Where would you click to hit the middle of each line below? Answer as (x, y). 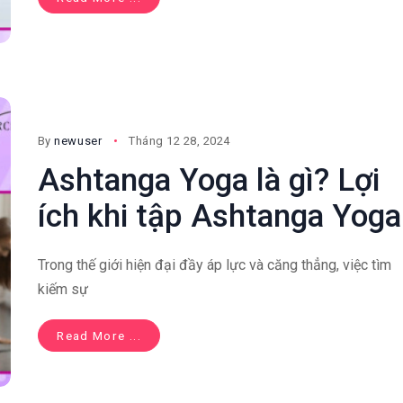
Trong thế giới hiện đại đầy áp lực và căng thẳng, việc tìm (214, 265)
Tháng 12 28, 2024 (179, 141)
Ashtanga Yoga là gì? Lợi (208, 181)
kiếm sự (63, 290)
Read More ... (99, 336)
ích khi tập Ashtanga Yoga (219, 217)
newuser (78, 141)
